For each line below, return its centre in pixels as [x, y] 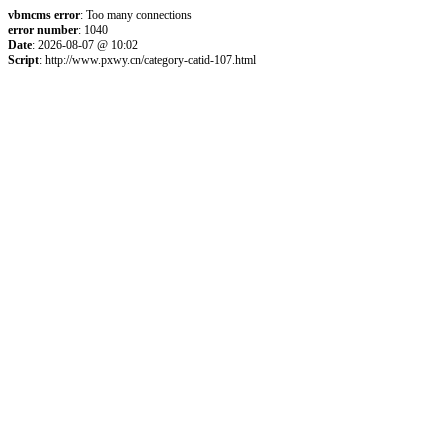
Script [23, 60]
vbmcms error [44, 15]
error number [43, 30]
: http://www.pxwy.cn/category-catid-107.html [147, 60]
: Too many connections [136, 15]
